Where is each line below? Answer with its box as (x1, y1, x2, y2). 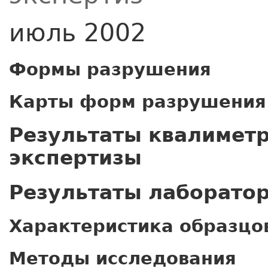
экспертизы (9, 146, 142, 169)
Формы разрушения (9, 59, 211, 80)
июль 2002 (9, 18, 146, 47)
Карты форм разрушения (9, 91, 266, 112)
